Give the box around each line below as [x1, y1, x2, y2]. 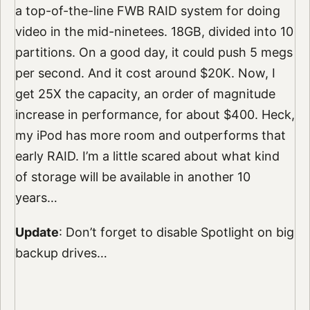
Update [15, 224, 59, 239]
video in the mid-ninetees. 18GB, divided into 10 [15, 24, 293, 39]
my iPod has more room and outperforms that [15, 127, 286, 143]
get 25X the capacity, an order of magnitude [15, 86, 275, 101]
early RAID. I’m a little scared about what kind [15, 148, 280, 163]
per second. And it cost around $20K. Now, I [15, 65, 275, 80]
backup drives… [15, 245, 107, 260]
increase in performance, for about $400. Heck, [15, 107, 295, 122]
